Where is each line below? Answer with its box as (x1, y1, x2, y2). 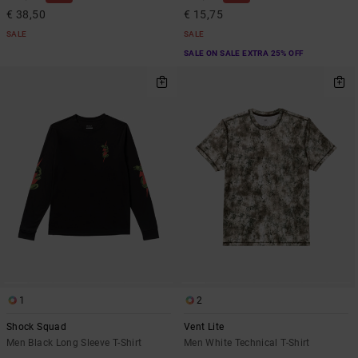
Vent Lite (184, 321, 225, 333)
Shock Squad (6, 321, 66, 333)
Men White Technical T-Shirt (184, 337, 310, 349)
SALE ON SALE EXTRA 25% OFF (184, 49, 304, 58)
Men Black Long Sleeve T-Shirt (6, 337, 142, 349)
